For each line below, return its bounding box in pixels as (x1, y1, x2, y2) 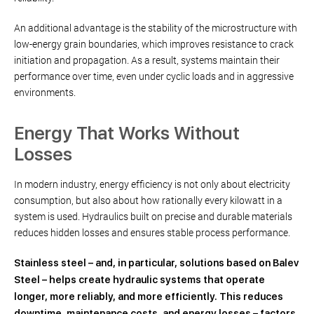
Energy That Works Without (14, 122, 240, 144)
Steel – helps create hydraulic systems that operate (14, 273, 265, 285)
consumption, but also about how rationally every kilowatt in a (14, 193, 282, 207)
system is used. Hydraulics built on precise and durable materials (14, 209, 292, 223)
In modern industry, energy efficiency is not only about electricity (14, 177, 290, 191)
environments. (14, 85, 76, 99)
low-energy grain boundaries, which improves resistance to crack (14, 36, 294, 50)
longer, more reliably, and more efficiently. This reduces (14, 290, 283, 302)
